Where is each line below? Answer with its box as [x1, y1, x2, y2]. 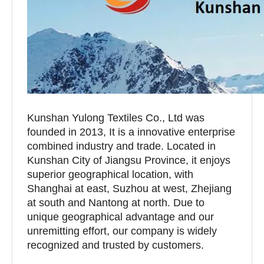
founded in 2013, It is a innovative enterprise [27, 126, 235, 138]
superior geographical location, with [27, 168, 193, 180]
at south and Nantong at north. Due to [27, 196, 204, 209]
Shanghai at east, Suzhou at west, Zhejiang [27, 182, 232, 194]
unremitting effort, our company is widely [27, 225, 217, 237]
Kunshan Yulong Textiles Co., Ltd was [27, 111, 204, 124]
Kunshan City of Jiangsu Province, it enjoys [27, 154, 230, 166]
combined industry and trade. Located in [27, 140, 216, 152]
